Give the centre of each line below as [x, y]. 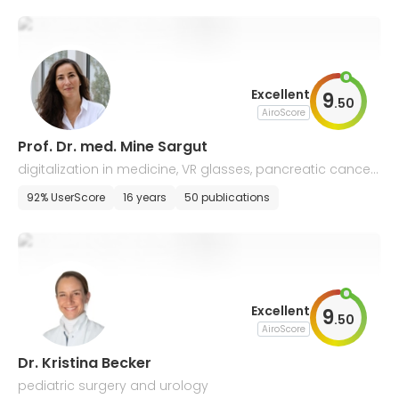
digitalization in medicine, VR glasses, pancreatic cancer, [197, 169]
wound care [56, 190]
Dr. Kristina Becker [85, 363]
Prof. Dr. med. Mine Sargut [113, 147]
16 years [145, 197]
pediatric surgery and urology [113, 386]
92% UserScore [66, 197]
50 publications [227, 197]
